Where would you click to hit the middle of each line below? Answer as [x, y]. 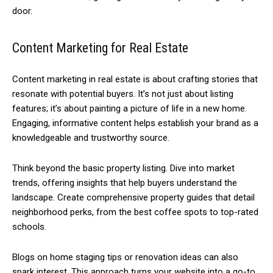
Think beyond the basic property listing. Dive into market [123, 168]
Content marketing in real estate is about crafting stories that [135, 80]
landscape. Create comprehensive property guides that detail [133, 198]
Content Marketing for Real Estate [100, 48]
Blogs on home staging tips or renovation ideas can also [125, 257]
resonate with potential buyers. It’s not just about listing [123, 94]
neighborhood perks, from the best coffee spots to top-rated [135, 212]
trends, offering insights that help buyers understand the [125, 183]
